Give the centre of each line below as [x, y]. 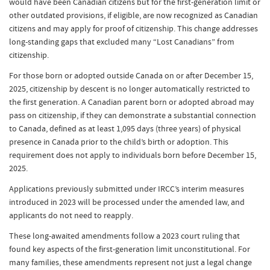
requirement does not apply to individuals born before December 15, [133, 155]
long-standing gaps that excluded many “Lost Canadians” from [122, 42]
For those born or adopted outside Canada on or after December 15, [131, 75]
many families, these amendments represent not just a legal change [130, 262]
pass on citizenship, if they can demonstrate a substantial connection [133, 115]
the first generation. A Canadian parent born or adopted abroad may [132, 102]
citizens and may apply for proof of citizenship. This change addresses [133, 28]
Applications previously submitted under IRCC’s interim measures [127, 189]
